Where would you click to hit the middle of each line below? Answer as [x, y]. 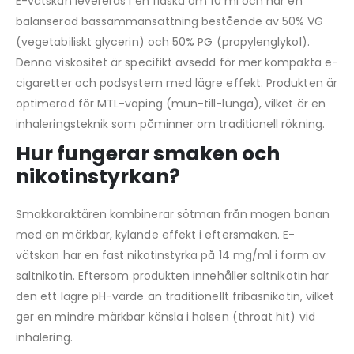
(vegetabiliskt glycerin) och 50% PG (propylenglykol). [163, 41]
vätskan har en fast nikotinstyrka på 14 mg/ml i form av [171, 255]
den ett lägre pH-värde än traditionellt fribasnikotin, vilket [175, 296]
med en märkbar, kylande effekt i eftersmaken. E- [156, 234]
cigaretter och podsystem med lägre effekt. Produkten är [177, 83]
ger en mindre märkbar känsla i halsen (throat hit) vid [166, 316]
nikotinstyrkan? [98, 176]
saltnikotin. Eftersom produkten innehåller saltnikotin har [173, 275]
